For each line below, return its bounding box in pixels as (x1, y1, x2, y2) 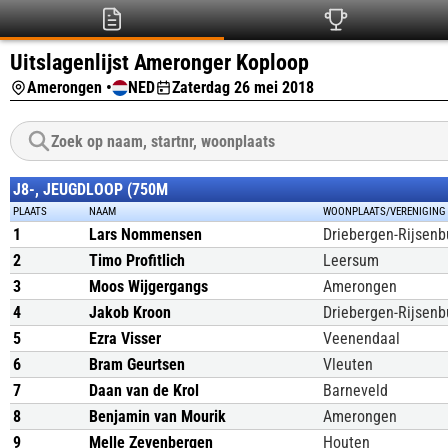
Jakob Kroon (89, 303, 171, 322)
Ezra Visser (89, 329, 161, 348)
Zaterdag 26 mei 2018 (172, 78, 314, 97)
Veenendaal (323, 329, 400, 348)
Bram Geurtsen (89, 355, 185, 374)
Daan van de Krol (89, 381, 199, 400)
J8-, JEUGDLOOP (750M (13, 180, 168, 199)
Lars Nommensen (89, 225, 202, 244)
